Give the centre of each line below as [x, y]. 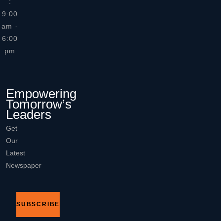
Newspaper [24, 165]
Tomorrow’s [39, 104]
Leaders [29, 114]
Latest [16, 153]
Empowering [41, 94]
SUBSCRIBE [38, 204]
